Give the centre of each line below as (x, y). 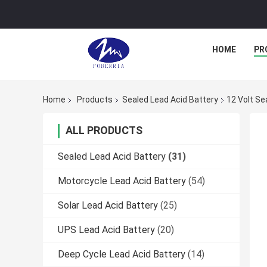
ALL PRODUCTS (104, 131)
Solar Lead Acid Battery (108, 206)
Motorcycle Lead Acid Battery (122, 181)
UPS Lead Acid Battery (106, 230)
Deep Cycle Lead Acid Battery (122, 254)
